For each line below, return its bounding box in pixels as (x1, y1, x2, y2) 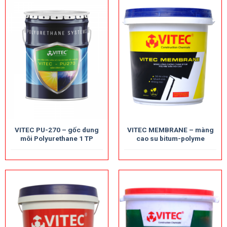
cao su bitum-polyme (136, 134, 205, 142)
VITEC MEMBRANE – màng (127, 125, 214, 134)
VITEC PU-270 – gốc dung (14, 125, 99, 134)
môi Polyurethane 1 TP (20, 134, 93, 142)
